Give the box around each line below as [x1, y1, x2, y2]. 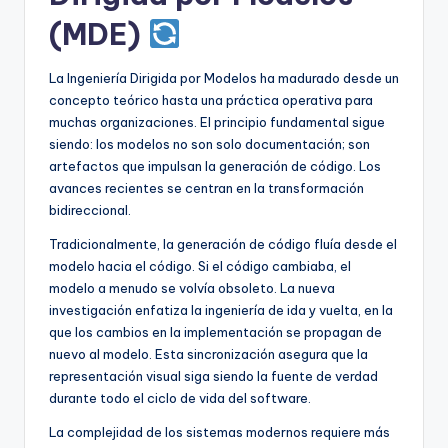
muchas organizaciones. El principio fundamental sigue [49, 113, 385, 130]
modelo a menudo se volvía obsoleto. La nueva [49, 279, 335, 296]
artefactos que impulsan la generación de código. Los [49, 157, 381, 174]
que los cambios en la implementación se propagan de [49, 323, 382, 340]
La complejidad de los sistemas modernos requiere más [49, 423, 390, 440]
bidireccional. [49, 201, 131, 218]
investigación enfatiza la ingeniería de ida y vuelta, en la [49, 301, 393, 318]
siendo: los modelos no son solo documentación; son [49, 135, 370, 152]
